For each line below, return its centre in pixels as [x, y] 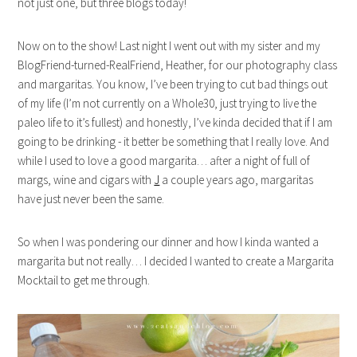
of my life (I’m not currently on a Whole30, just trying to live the [167, 103]
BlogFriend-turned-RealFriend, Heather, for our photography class [178, 65]
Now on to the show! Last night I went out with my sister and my [169, 46]
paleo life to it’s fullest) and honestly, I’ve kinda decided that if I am [175, 122]
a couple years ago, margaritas [237, 180]
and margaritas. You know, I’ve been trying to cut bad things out [173, 84]
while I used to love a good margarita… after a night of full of [164, 161]
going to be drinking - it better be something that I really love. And [174, 141]
